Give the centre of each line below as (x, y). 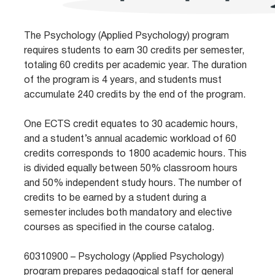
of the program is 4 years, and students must (123, 80)
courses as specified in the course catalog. (119, 228)
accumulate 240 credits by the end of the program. (135, 95)
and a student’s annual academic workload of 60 (130, 139)
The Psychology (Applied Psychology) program (127, 36)
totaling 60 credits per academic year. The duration (136, 66)
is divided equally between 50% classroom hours (131, 169)
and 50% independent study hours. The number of (133, 184)
